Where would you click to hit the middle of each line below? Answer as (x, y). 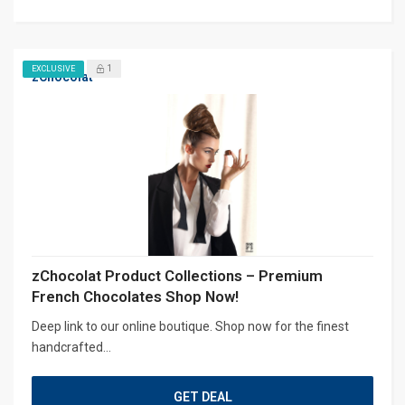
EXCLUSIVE (53, 68)
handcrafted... (71, 347)
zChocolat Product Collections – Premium (177, 275)
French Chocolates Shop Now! (135, 296)
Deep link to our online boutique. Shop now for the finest (190, 326)
